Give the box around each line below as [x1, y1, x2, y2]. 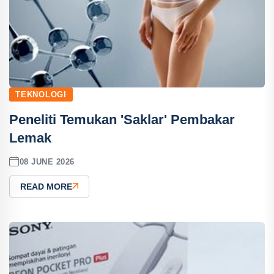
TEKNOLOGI [15, 90, 67, 99]
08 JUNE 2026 [19, 157, 75, 166]
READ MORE [20, 182, 72, 191]
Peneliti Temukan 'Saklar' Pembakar [9, 112, 235, 127]
